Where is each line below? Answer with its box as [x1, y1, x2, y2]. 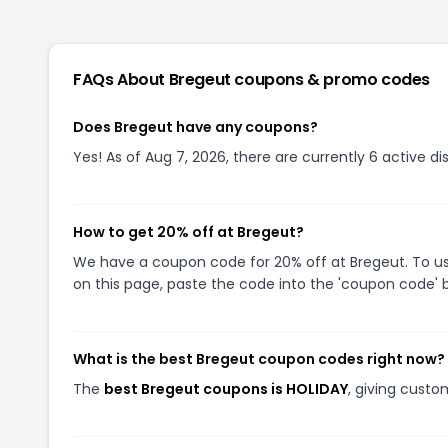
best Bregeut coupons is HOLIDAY [104, 379, 348, 399]
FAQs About [73, 68, 169, 91]
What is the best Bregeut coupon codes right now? [73, 349, 445, 369]
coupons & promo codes [234, 68, 431, 91]
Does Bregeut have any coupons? [73, 117, 318, 137]
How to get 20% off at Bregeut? [73, 222, 304, 242]
